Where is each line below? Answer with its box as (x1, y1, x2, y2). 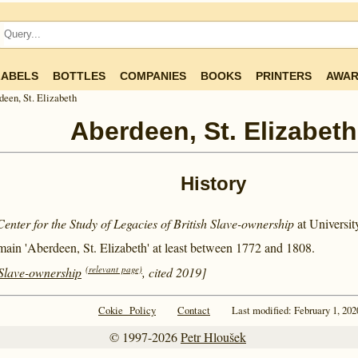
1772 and (236, 239, 286, 257)
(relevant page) (86, 262, 142, 275)
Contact (177, 302, 210, 317)
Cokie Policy (98, 302, 156, 317)
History (181, 172, 246, 194)
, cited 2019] (142, 263, 206, 280)
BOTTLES (53, 70, 105, 82)
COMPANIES (120, 70, 186, 82)
